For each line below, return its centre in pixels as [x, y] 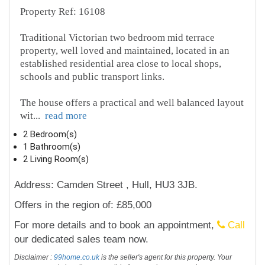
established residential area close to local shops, [121, 64]
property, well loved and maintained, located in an [125, 51]
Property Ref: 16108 [63, 12]
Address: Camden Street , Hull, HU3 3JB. [106, 185]
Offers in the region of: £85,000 [83, 205]
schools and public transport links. [93, 77]
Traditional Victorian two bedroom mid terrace [118, 38]
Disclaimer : [34, 258]
